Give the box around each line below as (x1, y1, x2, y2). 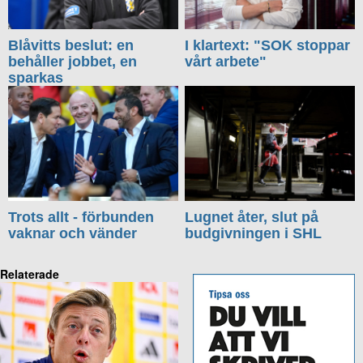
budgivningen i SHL (185, 224, 322, 241)
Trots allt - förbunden (8, 208, 154, 225)
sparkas (8, 70, 63, 87)
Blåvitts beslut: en (8, 37, 134, 54)
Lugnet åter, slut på (185, 208, 319, 225)
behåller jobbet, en (8, 53, 137, 70)
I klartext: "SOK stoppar (185, 37, 351, 54)
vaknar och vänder (8, 224, 137, 241)
